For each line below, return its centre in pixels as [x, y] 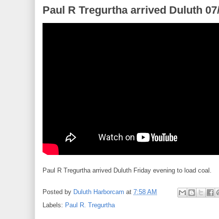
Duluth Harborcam [99, 192]
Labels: [54, 205]
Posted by [58, 192]
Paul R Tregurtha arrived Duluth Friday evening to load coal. [127, 170]
